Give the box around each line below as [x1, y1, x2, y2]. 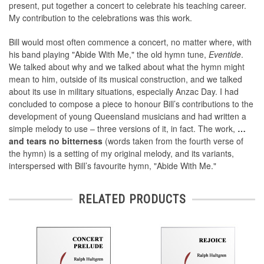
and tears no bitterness [9, 135, 103, 147]
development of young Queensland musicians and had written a [9, 110, 246, 123]
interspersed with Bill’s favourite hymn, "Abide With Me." [9, 160, 216, 172]
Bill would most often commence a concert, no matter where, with [9, 36, 252, 48]
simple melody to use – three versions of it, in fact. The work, [9, 123, 237, 135]
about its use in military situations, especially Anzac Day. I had [9, 85, 239, 98]
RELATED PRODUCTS [78, 192, 186, 207]
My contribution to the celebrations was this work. [9, 12, 192, 24]
